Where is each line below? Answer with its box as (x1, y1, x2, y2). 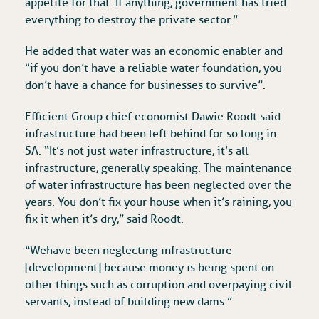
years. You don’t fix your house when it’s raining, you (25, 195, 292, 210)
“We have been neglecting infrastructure (25, 244, 232, 258)
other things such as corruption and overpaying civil (25, 278, 292, 293)
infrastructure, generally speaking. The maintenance (25, 161, 292, 176)
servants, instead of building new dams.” (25, 295, 232, 310)
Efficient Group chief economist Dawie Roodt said (25, 110, 281, 125)
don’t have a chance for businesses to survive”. (25, 78, 266, 93)
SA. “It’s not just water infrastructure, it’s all (25, 144, 249, 159)
